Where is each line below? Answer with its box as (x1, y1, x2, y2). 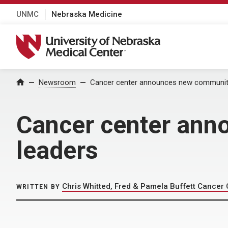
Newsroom (39, 78, 76, 87)
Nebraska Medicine (51, 9, 122, 19)
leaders (16, 136, 98, 165)
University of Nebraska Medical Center (16, 34, 174, 45)
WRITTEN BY (16, 183, 60, 190)
